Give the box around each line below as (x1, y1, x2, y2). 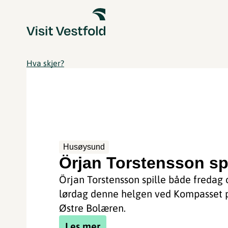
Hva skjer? (26, 59, 64, 68)
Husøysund (63, 142, 105, 151)
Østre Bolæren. (59, 202, 126, 214)
